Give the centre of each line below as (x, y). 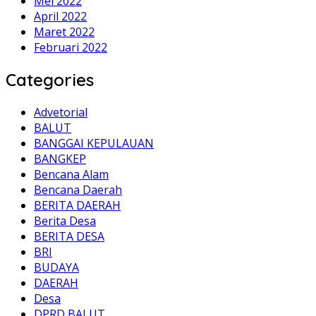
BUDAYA (56, 268)
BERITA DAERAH (77, 206)
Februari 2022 (71, 48)
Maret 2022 (64, 32)
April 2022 (60, 17)
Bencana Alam (71, 175)
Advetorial (61, 113)
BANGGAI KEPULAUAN (94, 144)
